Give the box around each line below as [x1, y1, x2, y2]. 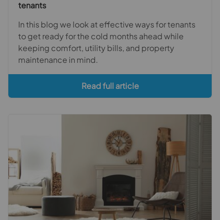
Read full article [81, 80, 139, 91]
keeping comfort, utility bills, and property [18, 42, 174, 53]
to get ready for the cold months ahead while [18, 30, 184, 41]
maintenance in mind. [18, 54, 98, 65]
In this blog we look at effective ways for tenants [18, 19, 195, 29]
